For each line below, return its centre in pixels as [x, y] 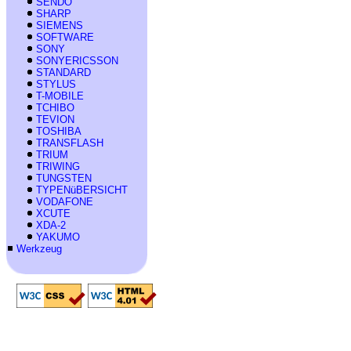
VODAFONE [65, 201]
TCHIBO [55, 107]
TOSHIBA [59, 131]
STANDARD [63, 72]
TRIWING [58, 166]
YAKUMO [58, 237]
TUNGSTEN [64, 178]
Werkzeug [39, 248]
